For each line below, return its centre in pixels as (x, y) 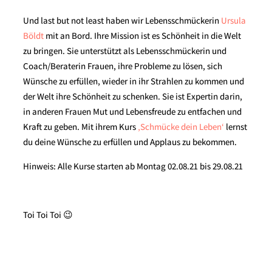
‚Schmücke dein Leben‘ (181, 127)
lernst (236, 127)
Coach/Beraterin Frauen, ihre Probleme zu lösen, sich (123, 66)
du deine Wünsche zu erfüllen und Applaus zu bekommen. (130, 142)
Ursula (234, 20)
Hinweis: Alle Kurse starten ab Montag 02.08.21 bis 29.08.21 (133, 166)
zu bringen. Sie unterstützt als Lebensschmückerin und (125, 51)
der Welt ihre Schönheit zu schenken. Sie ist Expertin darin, (133, 96)
